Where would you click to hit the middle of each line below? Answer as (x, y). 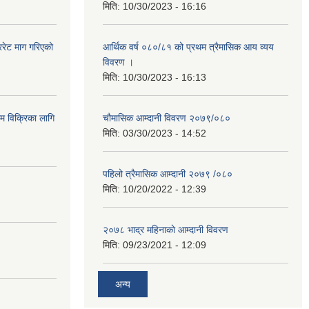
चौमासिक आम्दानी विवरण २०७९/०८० (167, 118)
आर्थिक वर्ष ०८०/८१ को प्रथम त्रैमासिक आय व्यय (188, 47)
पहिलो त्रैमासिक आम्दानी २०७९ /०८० (168, 174)
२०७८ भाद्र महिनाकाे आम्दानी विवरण (166, 230)
